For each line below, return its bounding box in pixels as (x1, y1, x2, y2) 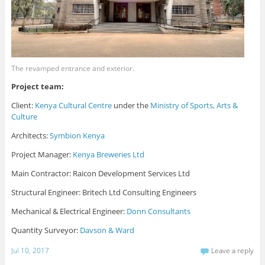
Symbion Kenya (49, 130, 105, 141)
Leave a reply (211, 245, 254, 256)
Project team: (11, 81, 64, 92)
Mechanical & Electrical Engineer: (11, 206, 127, 217)
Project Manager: (11, 149, 73, 160)
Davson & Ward (79, 225, 134, 236)
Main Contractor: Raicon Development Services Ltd (11, 168, 190, 179)
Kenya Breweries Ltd (72, 149, 144, 160)
